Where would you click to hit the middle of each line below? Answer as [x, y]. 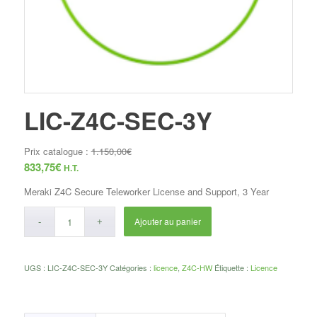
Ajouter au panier [168, 221]
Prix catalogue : [57, 151]
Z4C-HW [197, 267]
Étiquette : [232, 267]
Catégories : [131, 267]
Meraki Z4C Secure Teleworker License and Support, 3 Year [146, 191]
